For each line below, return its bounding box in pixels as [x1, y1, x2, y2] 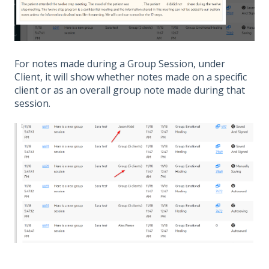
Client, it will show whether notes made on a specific [14, 70, 247, 83]
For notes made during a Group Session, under [14, 56, 225, 70]
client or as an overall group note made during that [14, 83, 245, 97]
